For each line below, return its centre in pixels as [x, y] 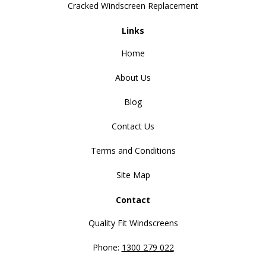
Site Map [133, 175]
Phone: [107, 247]
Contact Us [133, 126]
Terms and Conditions [133, 151]
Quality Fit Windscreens [133, 223]
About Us [133, 78]
